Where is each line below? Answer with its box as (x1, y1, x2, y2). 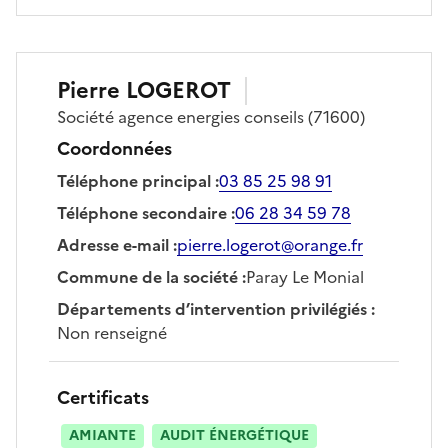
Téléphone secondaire (57, 200, 227, 225)
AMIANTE (69, 424, 136, 446)
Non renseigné (57, 320, 167, 345)
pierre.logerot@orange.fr (177, 232, 363, 257)
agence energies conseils (118, 104, 304, 129)
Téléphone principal (57, 168, 211, 193)
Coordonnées (57, 134, 172, 162)
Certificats (57, 383, 149, 411)
